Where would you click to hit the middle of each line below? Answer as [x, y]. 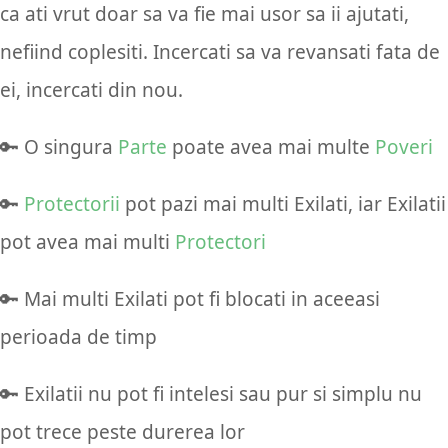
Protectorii [72, 204]
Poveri [404, 147]
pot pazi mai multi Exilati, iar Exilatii [283, 204]
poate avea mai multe [271, 147]
